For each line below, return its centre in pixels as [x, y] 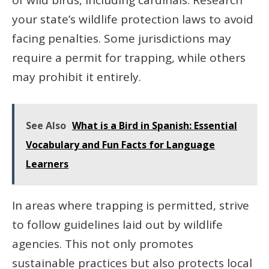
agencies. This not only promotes [103, 243]
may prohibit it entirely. [77, 77]
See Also [46, 125]
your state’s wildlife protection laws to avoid [133, 19]
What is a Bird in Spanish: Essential [155, 125]
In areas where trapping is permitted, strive [131, 205]
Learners [47, 164]
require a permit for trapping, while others [129, 57]
